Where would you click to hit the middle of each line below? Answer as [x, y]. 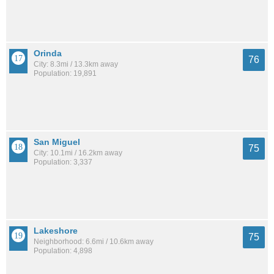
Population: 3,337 [63, 162]
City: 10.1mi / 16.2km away [78, 153]
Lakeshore [56, 230]
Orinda [48, 54]
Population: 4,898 [63, 250]
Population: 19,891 [65, 74]
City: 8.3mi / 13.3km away [76, 65]
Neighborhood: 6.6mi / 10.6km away [94, 241]
